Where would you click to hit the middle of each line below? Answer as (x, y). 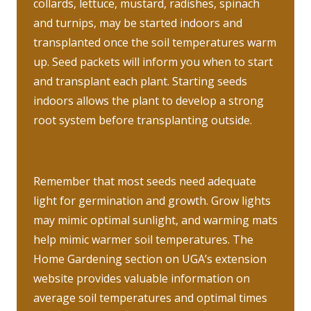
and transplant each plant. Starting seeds (140, 81)
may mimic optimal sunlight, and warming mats (155, 220)
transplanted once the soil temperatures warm (155, 42)
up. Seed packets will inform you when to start (153, 61)
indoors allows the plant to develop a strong (149, 100)
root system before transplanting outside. (143, 120)
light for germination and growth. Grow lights (152, 200)
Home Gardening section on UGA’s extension (150, 259)
